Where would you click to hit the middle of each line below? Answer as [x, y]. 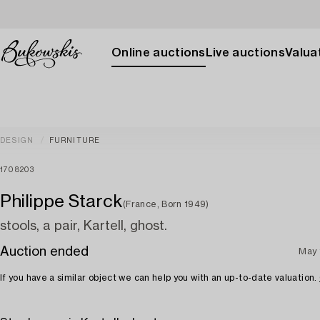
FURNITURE [75, 141]
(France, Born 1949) [166, 204]
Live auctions [245, 53]
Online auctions [159, 53]
